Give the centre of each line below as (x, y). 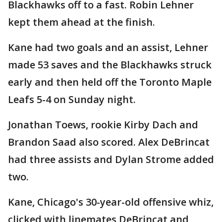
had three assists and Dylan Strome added (111, 159)
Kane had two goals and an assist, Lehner (108, 47)
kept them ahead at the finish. (82, 22)
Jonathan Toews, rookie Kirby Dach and (103, 125)
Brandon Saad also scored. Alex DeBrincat (109, 142)
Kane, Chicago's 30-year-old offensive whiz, (111, 202)
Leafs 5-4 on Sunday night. (72, 99)
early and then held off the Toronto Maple (110, 82)
